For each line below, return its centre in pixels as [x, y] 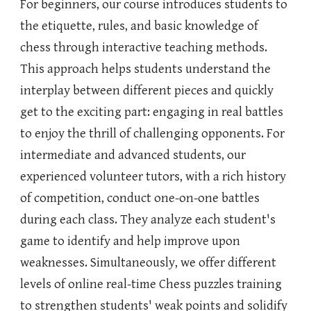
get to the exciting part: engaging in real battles [152, 112]
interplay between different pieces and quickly [147, 91]
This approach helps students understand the [146, 69]
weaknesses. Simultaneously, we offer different [149, 263]
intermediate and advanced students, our [133, 155]
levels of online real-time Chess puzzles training [151, 284]
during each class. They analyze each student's [148, 220]
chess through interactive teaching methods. [144, 48]
